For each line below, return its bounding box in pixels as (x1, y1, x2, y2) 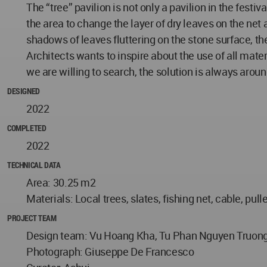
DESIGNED (7, 85, 40, 97)
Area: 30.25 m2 (26, 175, 96, 190)
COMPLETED (7, 122, 46, 134)
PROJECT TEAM (7, 212, 57, 224)
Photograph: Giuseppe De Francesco (26, 244, 194, 259)
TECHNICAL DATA (7, 159, 61, 171)
